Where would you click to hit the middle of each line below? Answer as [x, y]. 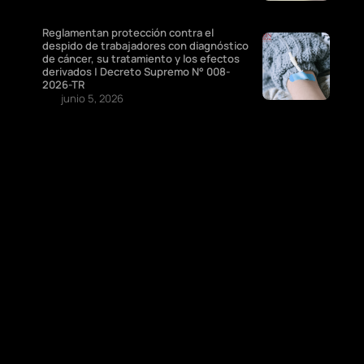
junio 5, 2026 [92, 99]
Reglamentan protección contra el [128, 33]
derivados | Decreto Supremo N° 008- [136, 72]
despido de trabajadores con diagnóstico [145, 46]
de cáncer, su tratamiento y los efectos [141, 59]
